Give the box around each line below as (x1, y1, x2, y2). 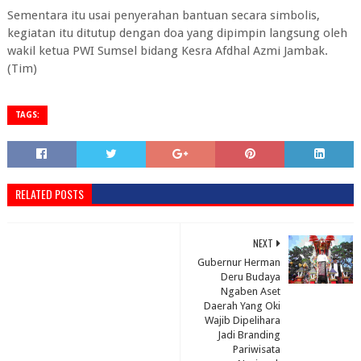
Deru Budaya (221, 271, 281, 283)
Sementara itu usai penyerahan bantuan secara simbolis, (6, 8, 320, 23)
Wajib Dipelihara (205, 314, 281, 326)
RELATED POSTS (15, 185, 84, 202)
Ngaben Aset (221, 285, 281, 297)
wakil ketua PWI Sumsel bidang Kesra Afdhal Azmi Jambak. (6, 44, 328, 58)
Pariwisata (233, 343, 281, 355)
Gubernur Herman (197, 256, 281, 268)
